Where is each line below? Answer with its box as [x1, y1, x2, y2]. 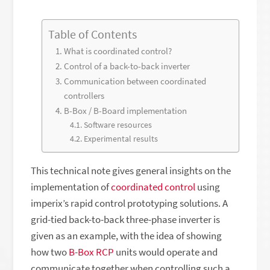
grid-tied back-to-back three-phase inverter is [31, 213, 221, 226]
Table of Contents [48, 27, 137, 43]
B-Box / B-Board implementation [63, 105, 187, 116]
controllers [63, 90, 104, 101]
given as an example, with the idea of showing [31, 229, 222, 242]
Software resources [83, 119, 152, 130]
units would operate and [114, 245, 218, 259]
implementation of [31, 180, 111, 193]
